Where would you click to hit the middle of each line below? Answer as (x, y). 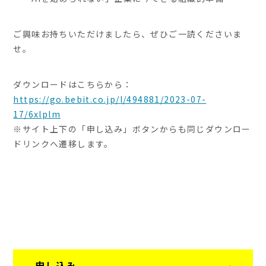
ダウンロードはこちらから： (73, 85)
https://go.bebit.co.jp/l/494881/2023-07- (110, 99)
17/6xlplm (37, 114)
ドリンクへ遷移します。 (63, 144)
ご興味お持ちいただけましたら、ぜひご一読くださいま (128, 34)
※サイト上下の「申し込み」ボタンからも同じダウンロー (132, 129)
